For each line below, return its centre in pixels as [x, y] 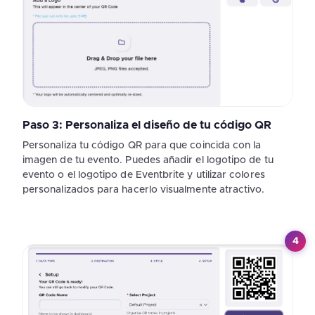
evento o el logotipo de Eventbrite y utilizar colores [144, 175]
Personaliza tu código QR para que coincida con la [142, 146]
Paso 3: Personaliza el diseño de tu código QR [147, 126]
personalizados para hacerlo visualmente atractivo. [144, 190]
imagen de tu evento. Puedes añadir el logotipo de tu [148, 161]
